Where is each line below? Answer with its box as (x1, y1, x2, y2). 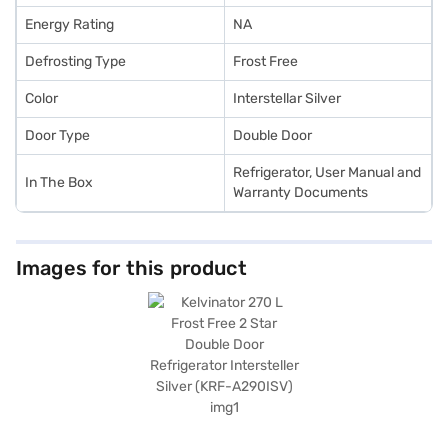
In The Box (25, 174, 93, 191)
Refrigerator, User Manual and (233, 164, 421, 181)
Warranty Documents (233, 184, 368, 201)
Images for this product (16, 256, 247, 280)
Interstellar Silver (233, 90, 341, 107)
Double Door (233, 127, 312, 144)
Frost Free (233, 53, 298, 70)
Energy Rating (25, 16, 114, 33)
